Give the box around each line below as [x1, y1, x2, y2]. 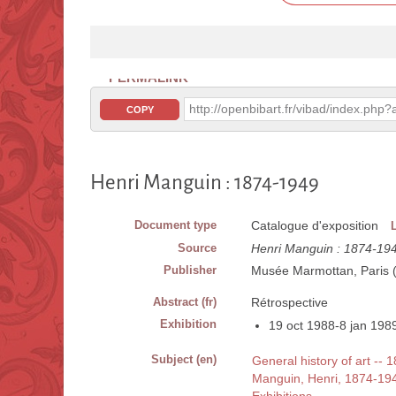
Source [178, 241, 217, 255]
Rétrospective [251, 295, 328, 310]
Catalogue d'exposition [251, 218, 378, 233]
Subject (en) [151, 353, 217, 367]
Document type [134, 218, 217, 232]
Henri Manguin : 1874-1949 [90, 171, 319, 194]
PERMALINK [109, 70, 188, 86]
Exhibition [160, 317, 217, 331]
